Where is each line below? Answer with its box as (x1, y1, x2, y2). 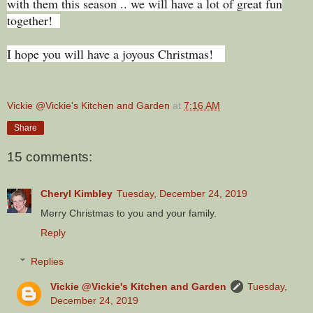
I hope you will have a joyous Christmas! (7, 45, 225, 62)
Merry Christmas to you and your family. (41, 207, 217, 219)
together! (7, 11, 60, 29)
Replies (31, 256, 64, 268)
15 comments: (7, 150, 92, 165)
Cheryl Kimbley (41, 187, 112, 199)
